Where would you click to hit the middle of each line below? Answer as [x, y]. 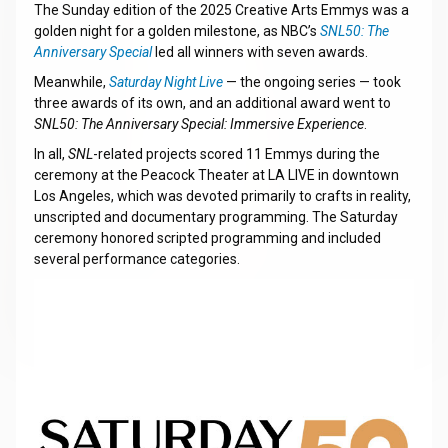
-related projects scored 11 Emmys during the [236, 154]
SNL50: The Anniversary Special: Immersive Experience [198, 124]
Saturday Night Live [165, 82]
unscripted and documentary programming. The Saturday [215, 217]
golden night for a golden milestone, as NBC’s [176, 31]
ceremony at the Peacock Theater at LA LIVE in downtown [216, 175]
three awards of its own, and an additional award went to [212, 103]
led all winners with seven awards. [259, 52]
